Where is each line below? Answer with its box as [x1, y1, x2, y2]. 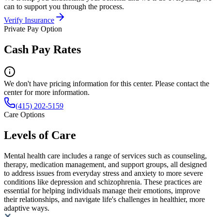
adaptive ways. [4, 203, 49, 212]
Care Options [4, 110, 45, 119]
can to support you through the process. [4, 2, 124, 11]
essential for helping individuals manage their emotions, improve [4, 186, 200, 195]
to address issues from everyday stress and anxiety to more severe [4, 169, 203, 177]
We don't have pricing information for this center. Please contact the [4, 79, 209, 88]
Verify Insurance [4, 15, 54, 24]
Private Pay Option [4, 24, 62, 33]
